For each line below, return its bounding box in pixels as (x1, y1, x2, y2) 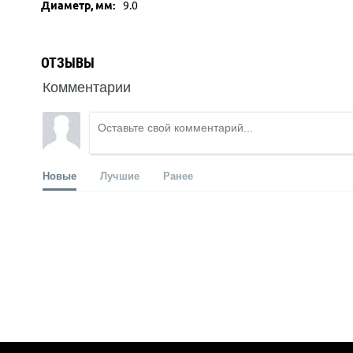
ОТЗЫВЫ (41, 54, 95, 71)
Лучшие (100, 168, 139, 183)
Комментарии (43, 76, 131, 96)
